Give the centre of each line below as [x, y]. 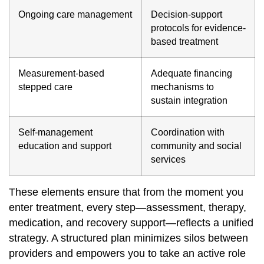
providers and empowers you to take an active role [127, 253]
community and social [196, 146]
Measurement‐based [61, 73]
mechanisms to [182, 87]
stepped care [45, 87]
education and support [65, 146]
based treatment [184, 41]
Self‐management [55, 132]
